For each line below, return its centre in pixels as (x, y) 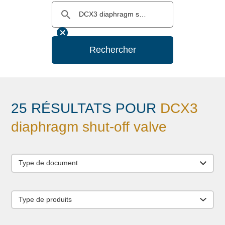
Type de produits (45, 199)
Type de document (48, 163)
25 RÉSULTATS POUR (86, 108)
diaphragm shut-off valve (89, 127)
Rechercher (113, 49)
